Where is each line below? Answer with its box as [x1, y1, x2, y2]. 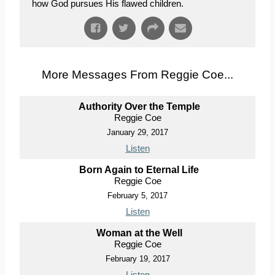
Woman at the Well [96, 228, 182, 239]
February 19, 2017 [105, 254, 170, 264]
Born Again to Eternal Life [79, 165, 199, 176]
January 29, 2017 [107, 128, 168, 137]
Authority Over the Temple [78, 101, 200, 112]
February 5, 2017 [107, 191, 168, 201]
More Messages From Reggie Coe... [42, 68, 233, 82]
